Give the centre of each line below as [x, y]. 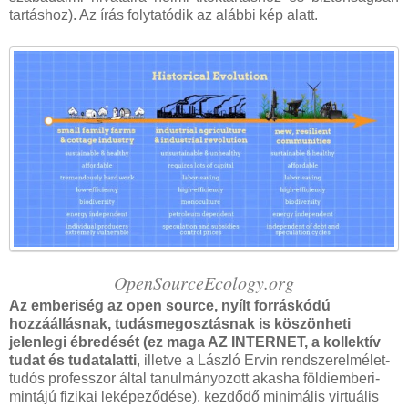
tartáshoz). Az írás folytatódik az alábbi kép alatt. [163, 15]
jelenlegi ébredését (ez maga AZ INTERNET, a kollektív [195, 342]
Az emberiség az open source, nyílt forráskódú [170, 305]
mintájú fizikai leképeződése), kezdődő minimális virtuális [194, 396]
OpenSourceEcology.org [204, 282]
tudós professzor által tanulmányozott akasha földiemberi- [194, 378]
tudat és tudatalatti [73, 360]
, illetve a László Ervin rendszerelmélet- [263, 360]
